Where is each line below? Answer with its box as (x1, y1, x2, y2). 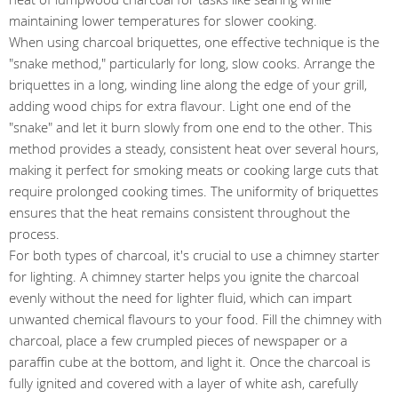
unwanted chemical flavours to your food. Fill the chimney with (9, 310, 382, 328)
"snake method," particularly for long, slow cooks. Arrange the (9, 54, 375, 72)
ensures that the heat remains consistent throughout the (9, 203, 350, 221)
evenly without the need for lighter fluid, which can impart (9, 289, 352, 306)
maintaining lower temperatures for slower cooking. (9, 12, 317, 29)
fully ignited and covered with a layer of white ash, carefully (9, 374, 358, 392)
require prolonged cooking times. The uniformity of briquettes (9, 182, 378, 200)
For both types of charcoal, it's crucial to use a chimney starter (9, 246, 379, 264)
